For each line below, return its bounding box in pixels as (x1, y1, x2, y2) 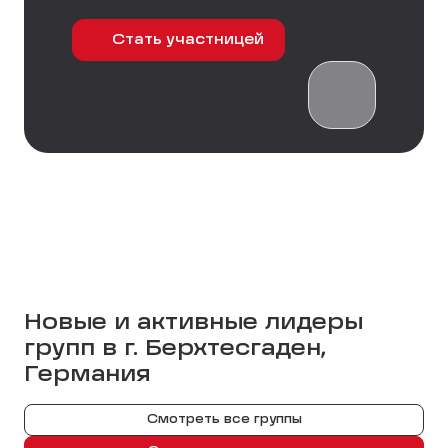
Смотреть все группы (146, 414, 302, 426)
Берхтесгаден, (145, 338, 327, 360)
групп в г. (24, 338, 145, 360)
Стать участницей (112, 33, 265, 47)
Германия (24, 364, 151, 386)
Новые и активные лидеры (24, 312, 363, 334)
